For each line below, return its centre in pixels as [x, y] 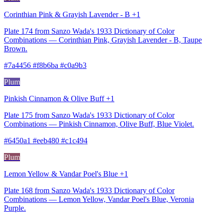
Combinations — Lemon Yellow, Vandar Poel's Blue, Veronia [99, 199]
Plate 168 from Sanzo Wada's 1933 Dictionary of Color [89, 190]
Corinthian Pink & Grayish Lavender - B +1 [72, 14]
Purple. [15, 208]
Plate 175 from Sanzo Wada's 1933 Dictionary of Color [89, 115]
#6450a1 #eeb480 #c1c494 [46, 140]
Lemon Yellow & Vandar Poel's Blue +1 [66, 174]
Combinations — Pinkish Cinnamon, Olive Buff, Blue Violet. [99, 124]
